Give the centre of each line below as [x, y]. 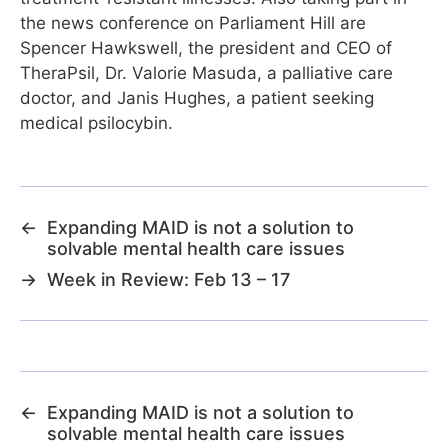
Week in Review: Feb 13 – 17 [168, 280]
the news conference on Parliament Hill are [193, 23]
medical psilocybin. [96, 123]
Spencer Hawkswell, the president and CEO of [206, 48]
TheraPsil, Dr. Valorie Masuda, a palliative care [206, 73]
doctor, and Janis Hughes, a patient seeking [197, 98]
